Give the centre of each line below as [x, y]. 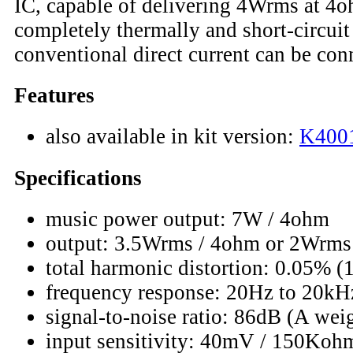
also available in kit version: [173, 137]
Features [54, 96]
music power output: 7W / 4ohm [188, 219]
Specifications [78, 178]
